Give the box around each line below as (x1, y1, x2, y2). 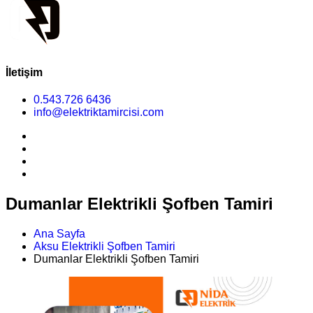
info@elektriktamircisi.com (34, 106, 163, 119)
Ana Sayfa (34, 227, 85, 240)
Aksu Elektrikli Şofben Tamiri (34, 240, 175, 252)
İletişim (6, 66, 43, 78)
